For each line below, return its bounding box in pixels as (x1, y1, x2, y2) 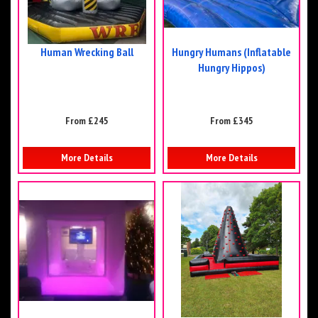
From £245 (65, 114, 109, 128)
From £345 (209, 114, 253, 128)
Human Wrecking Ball (40, 45, 133, 60)
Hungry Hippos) (197, 60, 265, 75)
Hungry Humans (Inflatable (172, 45, 291, 60)
